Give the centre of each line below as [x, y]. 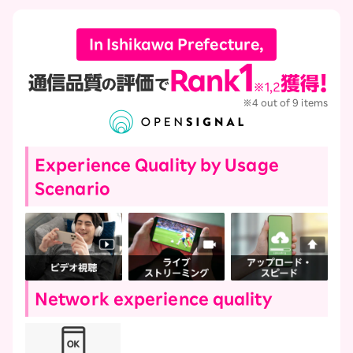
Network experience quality [153, 299]
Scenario [72, 189]
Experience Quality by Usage [157, 165]
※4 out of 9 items [285, 103]
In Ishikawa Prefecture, [176, 44]
